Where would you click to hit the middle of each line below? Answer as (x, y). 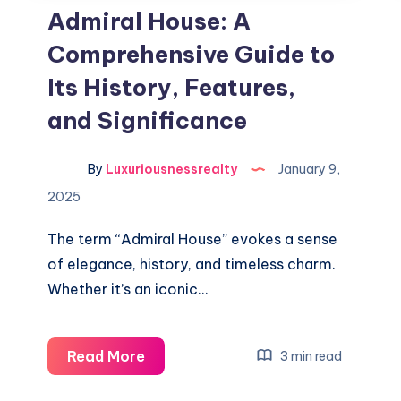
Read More (107, 356)
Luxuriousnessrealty (171, 170)
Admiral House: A (149, 21)
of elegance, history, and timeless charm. (192, 264)
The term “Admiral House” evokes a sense (193, 239)
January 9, (308, 170)
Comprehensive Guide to (192, 54)
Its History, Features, (172, 87)
